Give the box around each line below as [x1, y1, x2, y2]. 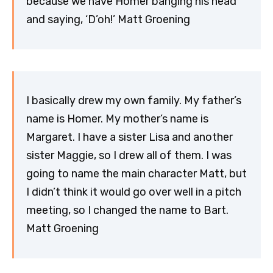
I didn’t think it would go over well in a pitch [26, 185, 241, 199]
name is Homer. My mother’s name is [26, 112, 208, 126]
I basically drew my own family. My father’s [26, 94, 241, 108]
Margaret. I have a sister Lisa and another [26, 130, 233, 144]
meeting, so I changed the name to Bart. [26, 204, 229, 218]
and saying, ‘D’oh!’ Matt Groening [26, 13, 190, 27]
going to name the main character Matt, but [26, 167, 247, 181]
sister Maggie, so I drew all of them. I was [26, 149, 232, 163]
